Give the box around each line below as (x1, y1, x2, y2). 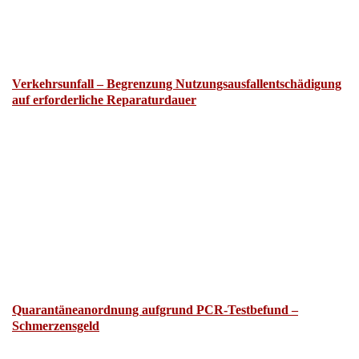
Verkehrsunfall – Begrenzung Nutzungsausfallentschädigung (12, 77, 341, 91)
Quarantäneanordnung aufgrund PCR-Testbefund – (12, 302, 298, 317)
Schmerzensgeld (12, 318, 99, 333)
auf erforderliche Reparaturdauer (12, 93, 196, 107)
